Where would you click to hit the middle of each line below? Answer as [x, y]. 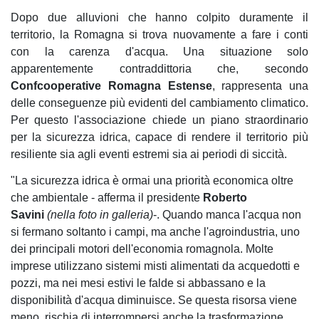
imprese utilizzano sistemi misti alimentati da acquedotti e [155, 266]
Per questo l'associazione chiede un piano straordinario [159, 120]
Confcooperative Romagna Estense [111, 86]
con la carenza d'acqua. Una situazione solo [159, 52]
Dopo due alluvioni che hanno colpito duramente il [159, 17]
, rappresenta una [260, 86]
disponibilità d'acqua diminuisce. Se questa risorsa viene [154, 300]
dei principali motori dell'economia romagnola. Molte [142, 249]
